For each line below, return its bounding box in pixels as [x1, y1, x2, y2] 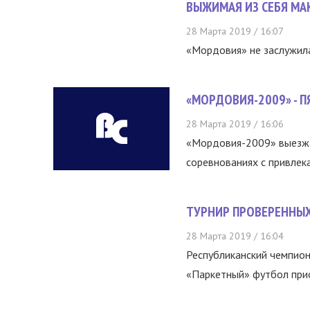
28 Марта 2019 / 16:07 [186, 25, 284, 37]
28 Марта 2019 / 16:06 [186, 118, 284, 130]
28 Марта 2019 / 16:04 [186, 230, 284, 242]
